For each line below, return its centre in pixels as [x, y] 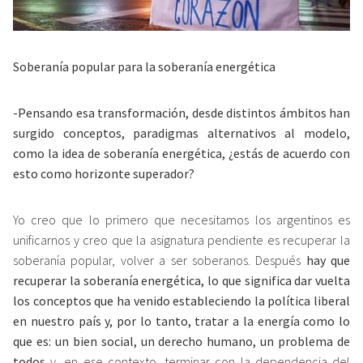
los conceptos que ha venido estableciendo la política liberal [181, 300]
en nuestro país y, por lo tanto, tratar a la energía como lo [181, 320]
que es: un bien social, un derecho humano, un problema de [181, 341]
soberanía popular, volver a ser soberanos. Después [160, 260]
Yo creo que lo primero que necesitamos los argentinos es [181, 219]
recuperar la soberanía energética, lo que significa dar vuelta [181, 280]
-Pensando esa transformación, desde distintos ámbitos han [181, 112]
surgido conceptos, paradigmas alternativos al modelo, [181, 132]
